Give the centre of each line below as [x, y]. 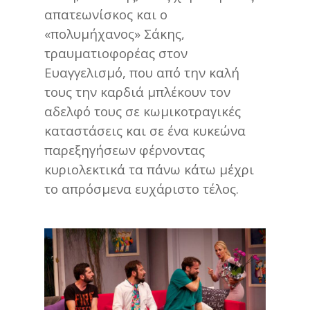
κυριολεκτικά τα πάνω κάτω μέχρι [149, 169]
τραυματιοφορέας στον [116, 53]
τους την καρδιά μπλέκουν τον [137, 91]
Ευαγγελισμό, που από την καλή [142, 72]
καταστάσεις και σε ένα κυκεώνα [145, 130]
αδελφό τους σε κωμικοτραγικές [143, 111]
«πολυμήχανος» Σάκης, [115, 33]
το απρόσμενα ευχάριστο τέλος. [142, 188]
